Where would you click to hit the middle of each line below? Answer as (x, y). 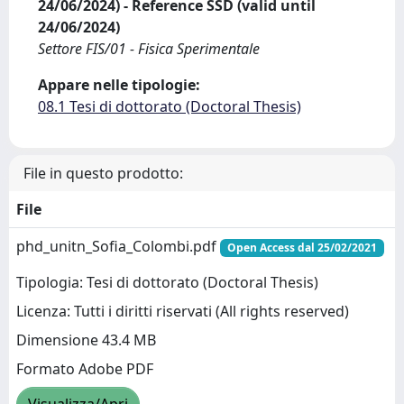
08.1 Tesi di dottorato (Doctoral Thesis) (170, 106)
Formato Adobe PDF (85, 369)
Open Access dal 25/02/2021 (302, 248)
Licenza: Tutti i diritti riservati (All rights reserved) (183, 312)
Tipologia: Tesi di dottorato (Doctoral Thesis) (167, 283)
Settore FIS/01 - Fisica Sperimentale (149, 49)
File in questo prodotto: (103, 173)
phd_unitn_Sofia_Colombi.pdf (118, 246)
